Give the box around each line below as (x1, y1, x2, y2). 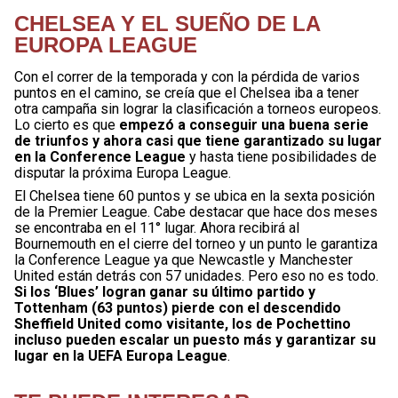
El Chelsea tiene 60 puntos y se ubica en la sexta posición (14, 187, 375, 204)
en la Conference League (14, 147, 186, 165)
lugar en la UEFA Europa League (14, 346, 227, 364)
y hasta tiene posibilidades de (186, 147, 377, 165)
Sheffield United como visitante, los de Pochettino (14, 314, 351, 332)
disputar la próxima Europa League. (14, 163, 231, 181)
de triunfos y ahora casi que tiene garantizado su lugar (14, 131, 382, 149)
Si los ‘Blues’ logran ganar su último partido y (14, 283, 315, 300)
